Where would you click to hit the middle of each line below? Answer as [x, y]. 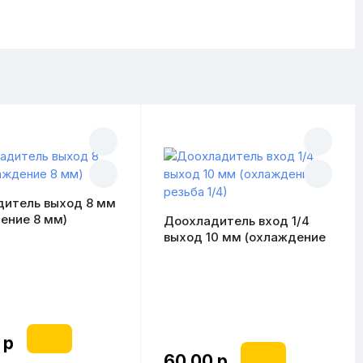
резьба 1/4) [197, 253]
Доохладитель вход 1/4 [237, 221]
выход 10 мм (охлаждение [245, 237]
